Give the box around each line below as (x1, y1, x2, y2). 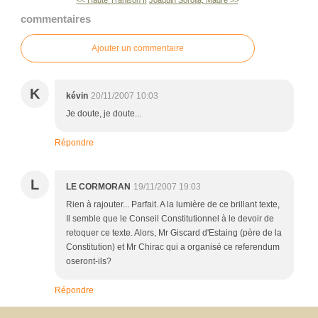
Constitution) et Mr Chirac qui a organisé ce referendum (66, 241, 280, 252)
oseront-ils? (66, 256, 111, 266)
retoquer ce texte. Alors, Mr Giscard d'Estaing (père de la (66, 227, 282, 238)
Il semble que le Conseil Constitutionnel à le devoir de (66, 213, 274, 224)
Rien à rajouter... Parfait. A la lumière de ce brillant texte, (66, 199, 280, 209)
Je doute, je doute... (66, 108, 141, 119)
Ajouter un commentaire (92, 43, 184, 53)
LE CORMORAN (66, 181, 131, 192)
